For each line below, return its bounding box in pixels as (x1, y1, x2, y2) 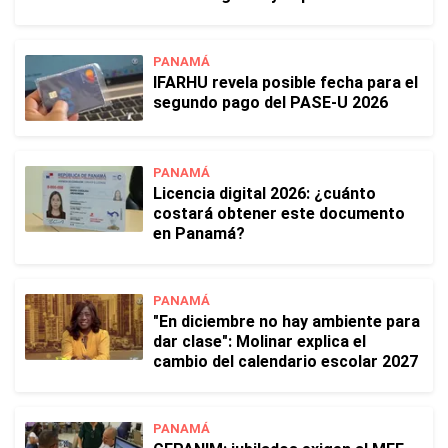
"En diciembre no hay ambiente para (153, 312, 420, 331)
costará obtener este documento (153, 204, 405, 223)
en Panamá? (153, 224, 245, 243)
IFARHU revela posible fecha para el (153, 73, 418, 92)
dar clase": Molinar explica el (153, 332, 366, 351)
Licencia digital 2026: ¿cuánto (153, 184, 376, 203)
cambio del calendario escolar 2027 (153, 352, 418, 371)
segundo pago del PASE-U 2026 (153, 93, 388, 112)
